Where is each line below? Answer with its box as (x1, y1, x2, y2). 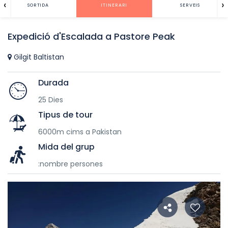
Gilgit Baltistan (12, 52, 64, 62)
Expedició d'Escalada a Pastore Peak (8, 30, 175, 43)
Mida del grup (38, 141, 95, 153)
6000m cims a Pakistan (38, 127, 122, 137)
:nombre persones (38, 159, 103, 169)
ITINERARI (101, 2, 128, 8)
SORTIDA (27, 2, 49, 8)
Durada (38, 77, 69, 89)
